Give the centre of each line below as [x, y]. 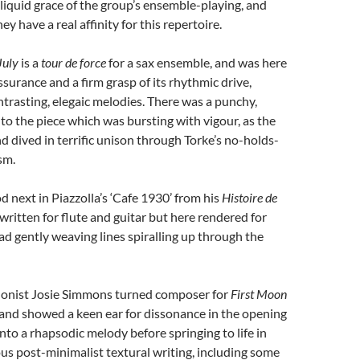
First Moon [259, 293]
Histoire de [250, 197]
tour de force [74, 62]
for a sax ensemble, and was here [196, 62]
